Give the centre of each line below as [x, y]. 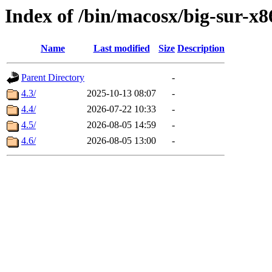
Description [201, 49]
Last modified [121, 49]
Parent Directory [53, 78]
